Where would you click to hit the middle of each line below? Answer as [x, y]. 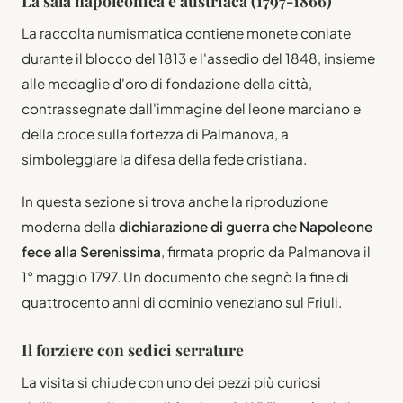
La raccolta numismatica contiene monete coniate [186, 33]
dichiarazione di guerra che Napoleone [246, 227]
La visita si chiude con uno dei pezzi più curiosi [171, 382]
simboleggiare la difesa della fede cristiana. [164, 159]
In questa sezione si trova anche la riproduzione [175, 201]
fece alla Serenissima [91, 252]
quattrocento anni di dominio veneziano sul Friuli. [182, 302]
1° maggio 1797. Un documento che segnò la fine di [185, 277]
